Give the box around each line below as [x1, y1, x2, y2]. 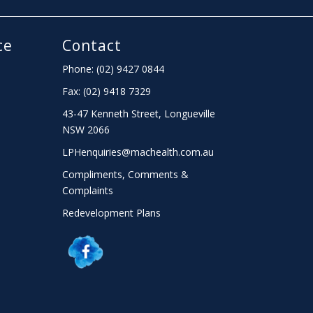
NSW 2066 [62, 122, 110, 136]
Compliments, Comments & [62, 167, 189, 181]
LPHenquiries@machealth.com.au [62, 145, 214, 159]
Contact [62, 35, 122, 55]
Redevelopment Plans [62, 205, 161, 219]
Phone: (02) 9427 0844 [62, 61, 165, 75]
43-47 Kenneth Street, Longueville [62, 106, 216, 120]
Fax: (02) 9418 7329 [62, 84, 152, 98]
